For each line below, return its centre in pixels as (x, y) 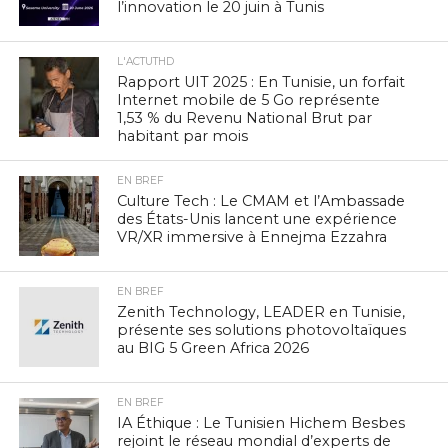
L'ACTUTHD (146, 62)
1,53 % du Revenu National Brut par (245, 118)
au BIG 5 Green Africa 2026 (213, 348)
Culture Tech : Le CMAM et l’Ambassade (261, 201)
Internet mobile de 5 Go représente (249, 100)
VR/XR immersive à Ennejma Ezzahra (252, 237)
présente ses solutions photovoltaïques (262, 330)
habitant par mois (183, 136)
